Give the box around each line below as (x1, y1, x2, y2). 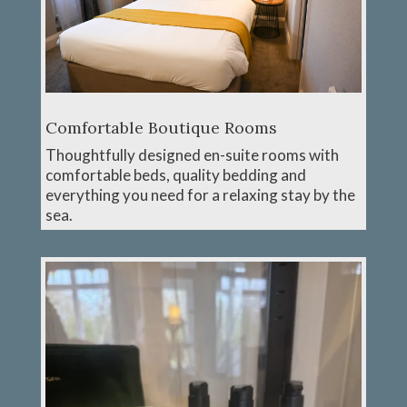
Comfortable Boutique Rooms (45, 116, 277, 138)
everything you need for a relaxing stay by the (45, 184, 355, 204)
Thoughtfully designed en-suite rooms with (45, 144, 339, 164)
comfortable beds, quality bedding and (45, 164, 306, 184)
